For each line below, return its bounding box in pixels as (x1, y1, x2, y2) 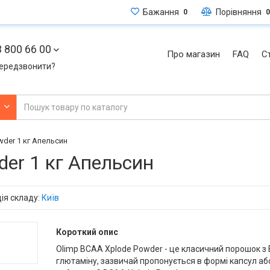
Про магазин (167, 49, 220, 60)
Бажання (139, 7, 179, 17)
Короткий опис (55, 227, 118, 237)
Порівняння (212, 7, 262, 17)
